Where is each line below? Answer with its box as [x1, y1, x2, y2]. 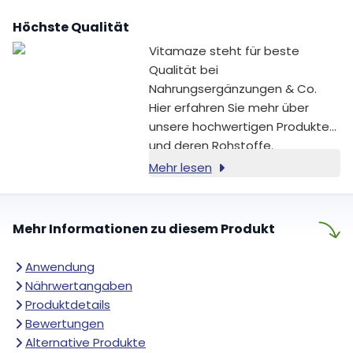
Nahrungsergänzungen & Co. [148, 80, 317, 98]
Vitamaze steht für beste [148, 43, 299, 60]
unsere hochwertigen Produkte [148, 118, 329, 136]
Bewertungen [25, 315, 104, 333]
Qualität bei [148, 61, 218, 79]
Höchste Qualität [13, 18, 129, 37]
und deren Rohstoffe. [148, 137, 273, 154]
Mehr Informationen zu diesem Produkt [13, 220, 275, 239]
